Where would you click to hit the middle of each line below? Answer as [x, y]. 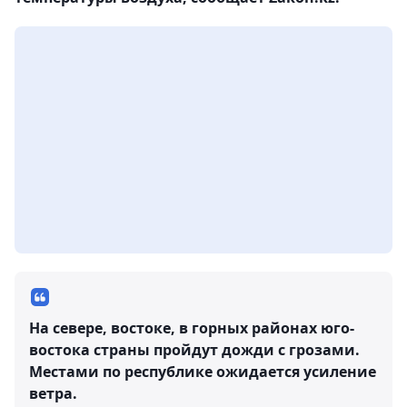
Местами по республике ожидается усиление [203, 371]
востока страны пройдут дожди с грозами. [194, 349]
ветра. [53, 393]
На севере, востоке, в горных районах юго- [192, 328]
